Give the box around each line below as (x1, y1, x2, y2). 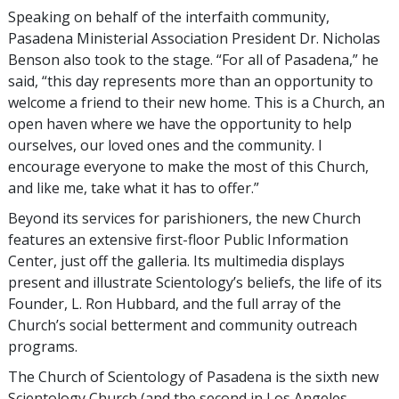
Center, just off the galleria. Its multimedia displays (8, 250, 345, 271)
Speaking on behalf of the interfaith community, (8, 6, 330, 27)
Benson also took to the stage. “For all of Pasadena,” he (8, 49, 379, 69)
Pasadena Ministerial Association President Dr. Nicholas (8, 28, 380, 48)
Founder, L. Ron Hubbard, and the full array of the (8, 293, 341, 313)
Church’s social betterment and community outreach (8, 314, 357, 335)
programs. (8, 336, 77, 356)
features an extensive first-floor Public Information (8, 229, 348, 249)
